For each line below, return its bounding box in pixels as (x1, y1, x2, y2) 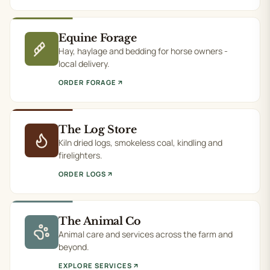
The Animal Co (58, 215, 141, 228)
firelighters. (58, 149, 102, 161)
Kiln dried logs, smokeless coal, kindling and (58, 137, 222, 148)
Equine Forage (58, 31, 137, 45)
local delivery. (58, 58, 110, 69)
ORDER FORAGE (58, 78, 117, 87)
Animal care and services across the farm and (58, 228, 233, 240)
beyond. (58, 241, 89, 253)
